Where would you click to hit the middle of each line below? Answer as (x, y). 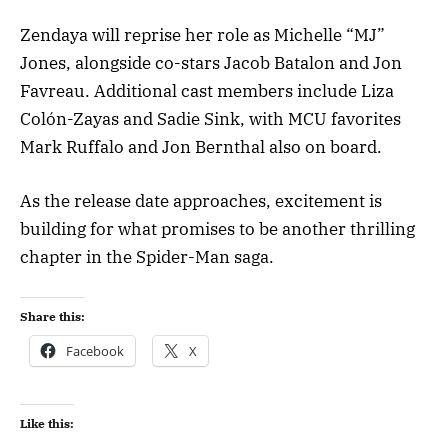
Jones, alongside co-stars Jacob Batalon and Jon (211, 62)
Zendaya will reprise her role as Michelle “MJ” (202, 34)
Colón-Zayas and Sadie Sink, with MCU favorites (210, 118)
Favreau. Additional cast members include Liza (207, 90)
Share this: (52, 317)
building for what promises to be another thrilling (217, 229)
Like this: (47, 424)
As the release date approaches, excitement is (201, 201)
